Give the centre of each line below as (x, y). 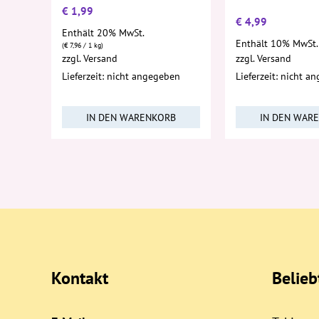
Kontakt (80, 278)
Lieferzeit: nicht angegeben (121, 77)
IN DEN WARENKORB (131, 117)
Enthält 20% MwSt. (103, 33)
